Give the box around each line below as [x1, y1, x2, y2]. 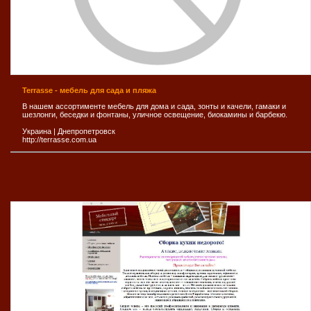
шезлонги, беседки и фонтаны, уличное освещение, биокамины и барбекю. [22, 110, 287, 119]
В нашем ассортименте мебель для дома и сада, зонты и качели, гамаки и [22, 101, 286, 110]
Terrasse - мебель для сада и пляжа [22, 85, 156, 94]
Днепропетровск [58, 126, 115, 135]
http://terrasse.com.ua [22, 135, 96, 144]
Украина [22, 126, 51, 135]
